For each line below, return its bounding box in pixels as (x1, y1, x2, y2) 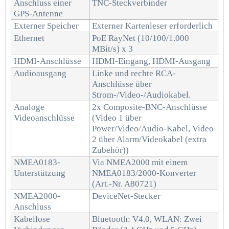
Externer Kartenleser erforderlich (92, 21, 213, 31)
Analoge (14, 102, 44, 112)
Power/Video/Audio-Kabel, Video (92, 124, 214, 133)
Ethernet (14, 33, 44, 43)
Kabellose (14, 214, 50, 224)
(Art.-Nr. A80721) (92, 179, 156, 189)
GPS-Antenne (14, 9, 63, 18)
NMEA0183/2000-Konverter (92, 168, 196, 178)
